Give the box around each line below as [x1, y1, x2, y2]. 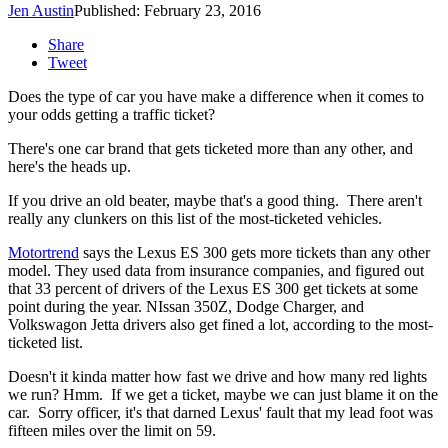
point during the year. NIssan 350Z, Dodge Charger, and [8, 298, 364, 316]
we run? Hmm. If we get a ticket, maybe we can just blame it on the [8, 386, 438, 404]
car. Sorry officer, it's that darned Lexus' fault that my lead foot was [8, 404, 433, 422]
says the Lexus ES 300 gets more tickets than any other [79, 244, 430, 262]
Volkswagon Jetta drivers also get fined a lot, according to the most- [8, 316, 433, 334]
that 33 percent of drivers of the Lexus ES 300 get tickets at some [8, 280, 418, 298]
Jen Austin [8, 2, 74, 20]
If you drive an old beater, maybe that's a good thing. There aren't [8, 192, 422, 210]
